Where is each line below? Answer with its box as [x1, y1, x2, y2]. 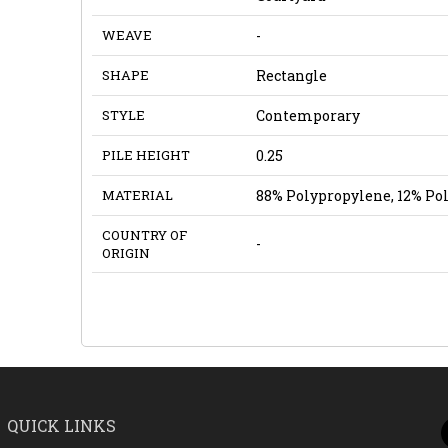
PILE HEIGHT [101, 145, 190, 164]
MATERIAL [101, 185, 173, 204]
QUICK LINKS [6, 414, 116, 436]
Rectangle [255, 65, 327, 85]
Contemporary [255, 105, 360, 125]
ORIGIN [101, 243, 150, 262]
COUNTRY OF [101, 225, 187, 244]
